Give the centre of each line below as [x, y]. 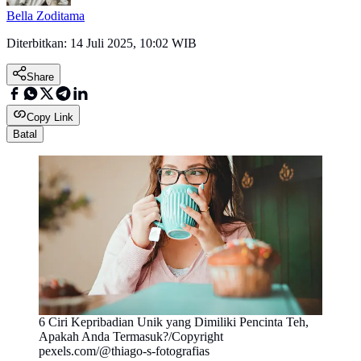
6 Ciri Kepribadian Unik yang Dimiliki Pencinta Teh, [174, 322]
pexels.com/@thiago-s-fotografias [124, 351]
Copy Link [50, 118]
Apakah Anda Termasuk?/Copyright [131, 337]
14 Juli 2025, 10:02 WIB [133, 44]
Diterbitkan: [38, 44]
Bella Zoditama [46, 16]
